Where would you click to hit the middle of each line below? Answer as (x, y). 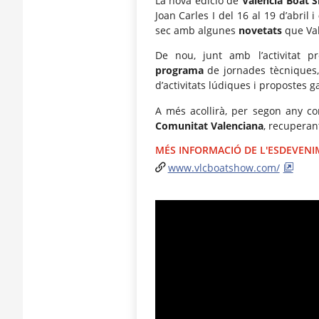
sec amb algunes (197, 30)
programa (179, 70)
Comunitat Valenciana (209, 125)
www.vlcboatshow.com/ (224, 168)
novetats (260, 30)
